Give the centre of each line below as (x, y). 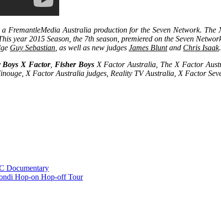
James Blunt (148, 48)
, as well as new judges (92, 48)
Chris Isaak (201, 48)
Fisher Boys (74, 65)
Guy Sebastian (33, 48)
